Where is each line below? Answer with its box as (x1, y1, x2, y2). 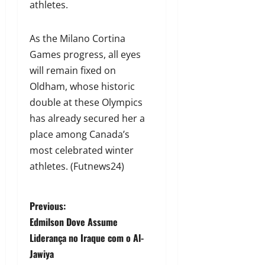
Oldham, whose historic (30, 79, 135, 93)
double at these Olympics (30, 95, 143, 109)
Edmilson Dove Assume (30, 214, 118, 229)
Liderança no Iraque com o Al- (30, 230, 144, 245)
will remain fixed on (30, 63, 116, 77)
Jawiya (30, 246, 54, 261)
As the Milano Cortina (30, 31, 125, 45)
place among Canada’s (30, 127, 130, 141)
